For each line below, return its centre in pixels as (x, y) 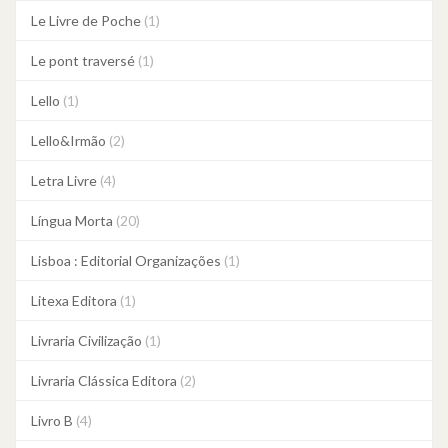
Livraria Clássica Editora (105, 380)
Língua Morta (73, 220)
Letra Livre (65, 180)
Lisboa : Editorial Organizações (127, 260)
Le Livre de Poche (87, 20)
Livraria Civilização (88, 340)
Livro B (53, 420)
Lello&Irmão (70, 140)
